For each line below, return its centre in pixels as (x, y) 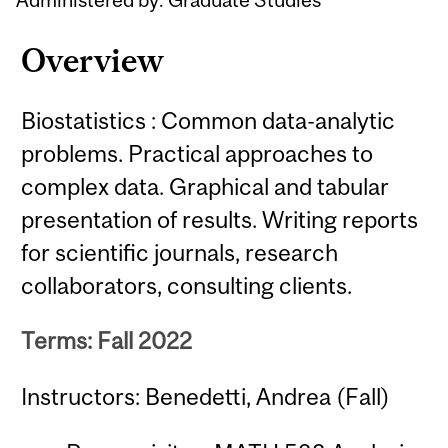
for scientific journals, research (180, 252)
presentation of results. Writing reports (220, 219)
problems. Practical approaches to (197, 153)
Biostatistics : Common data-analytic (208, 120)
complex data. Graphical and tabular (205, 186)
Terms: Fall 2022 (107, 341)
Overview (93, 60)
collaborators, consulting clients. (187, 285)
